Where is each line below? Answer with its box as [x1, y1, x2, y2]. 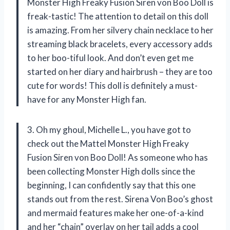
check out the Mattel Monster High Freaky [27, 138, 189, 149]
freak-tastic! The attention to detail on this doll [27, 10, 208, 22]
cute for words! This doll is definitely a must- [27, 80, 198, 91]
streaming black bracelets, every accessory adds [27, 38, 213, 49]
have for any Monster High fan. [27, 93, 146, 105]
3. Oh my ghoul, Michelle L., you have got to [27, 124, 191, 135]
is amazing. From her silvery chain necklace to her [27, 24, 214, 35]
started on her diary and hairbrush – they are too [27, 66, 213, 77]
